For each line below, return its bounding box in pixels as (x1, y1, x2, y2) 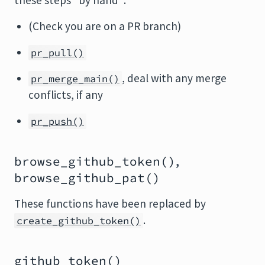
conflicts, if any (28, 88, 103, 102)
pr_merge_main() (31, 72, 119, 85)
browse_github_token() (14, 153, 176, 169)
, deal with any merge (122, 71, 227, 85)
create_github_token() (17, 214, 141, 227)
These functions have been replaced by (14, 196, 206, 211)
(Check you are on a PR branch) (28, 19, 181, 33)
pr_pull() (31, 46, 84, 59)
